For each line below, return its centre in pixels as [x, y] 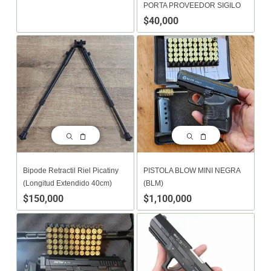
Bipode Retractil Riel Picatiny [71, 171]
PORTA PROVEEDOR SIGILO [192, 5]
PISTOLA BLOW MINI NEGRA [192, 171]
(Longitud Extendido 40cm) [67, 183]
